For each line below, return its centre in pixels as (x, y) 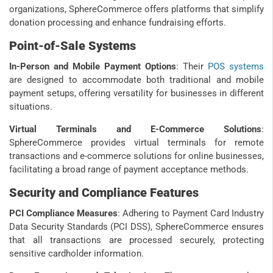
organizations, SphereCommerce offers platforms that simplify (136, 9)
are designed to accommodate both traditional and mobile (136, 80)
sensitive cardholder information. (76, 253)
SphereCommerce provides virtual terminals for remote (136, 142)
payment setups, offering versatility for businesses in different (136, 93)
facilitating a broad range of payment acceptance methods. (129, 169)
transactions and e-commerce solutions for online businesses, (136, 156)
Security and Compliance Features (104, 192)
